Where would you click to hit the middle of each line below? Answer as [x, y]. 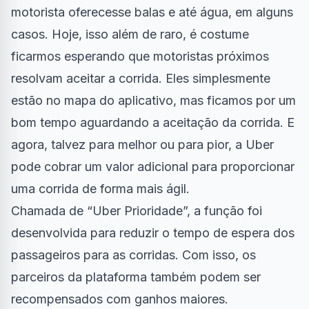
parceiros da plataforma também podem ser [136, 277]
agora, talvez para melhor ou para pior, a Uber [142, 144]
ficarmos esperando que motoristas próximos [140, 56]
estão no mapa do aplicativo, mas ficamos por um [153, 100]
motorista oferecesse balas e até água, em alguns [152, 12]
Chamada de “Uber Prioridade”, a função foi [137, 210]
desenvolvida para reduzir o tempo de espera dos [153, 232]
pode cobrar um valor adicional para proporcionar [153, 166]
